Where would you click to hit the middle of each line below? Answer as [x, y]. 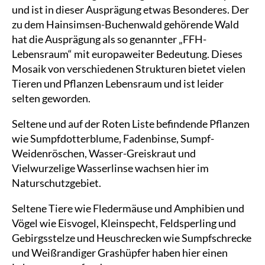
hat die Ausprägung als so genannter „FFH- [109, 39]
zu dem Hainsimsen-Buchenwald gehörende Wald [125, 24]
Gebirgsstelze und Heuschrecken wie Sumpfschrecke [132, 238]
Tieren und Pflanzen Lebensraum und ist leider [118, 83]
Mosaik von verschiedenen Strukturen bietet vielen [129, 69]
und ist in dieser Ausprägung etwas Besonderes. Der [130, 9]
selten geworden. [51, 98]
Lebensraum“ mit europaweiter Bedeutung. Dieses [127, 54]
